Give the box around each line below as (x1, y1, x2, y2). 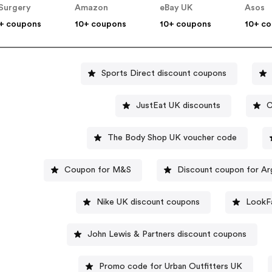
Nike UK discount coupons (97, 197, 200, 206)
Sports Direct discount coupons (157, 69, 226, 78)
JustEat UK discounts (136, 101, 221, 110)
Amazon (75, 4, 109, 13)
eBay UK (160, 4, 193, 13)
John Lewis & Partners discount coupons (87, 229, 247, 239)
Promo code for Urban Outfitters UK (99, 262, 243, 271)
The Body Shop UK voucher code (107, 133, 237, 142)
